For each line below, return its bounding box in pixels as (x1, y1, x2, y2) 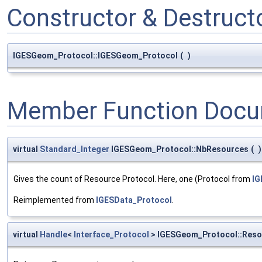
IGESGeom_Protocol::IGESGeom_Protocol (13, 51, 178, 61)
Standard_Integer (40, 144, 109, 154)
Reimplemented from (13, 195, 96, 205)
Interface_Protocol (74, 229, 149, 239)
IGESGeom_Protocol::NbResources (109, 144, 249, 154)
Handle (40, 229, 67, 239)
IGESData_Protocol (96, 195, 172, 205)
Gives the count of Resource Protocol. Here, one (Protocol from (13, 174, 252, 184)
